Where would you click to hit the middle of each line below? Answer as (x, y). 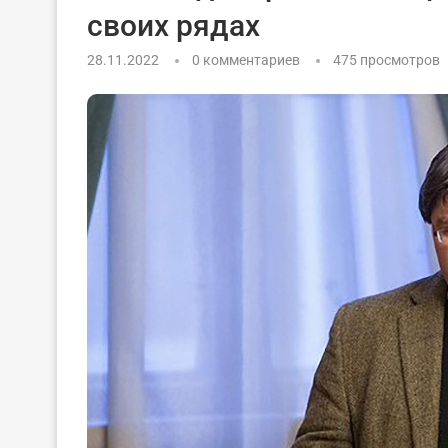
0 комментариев (246, 60)
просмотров (398, 60)
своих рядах (173, 25)
